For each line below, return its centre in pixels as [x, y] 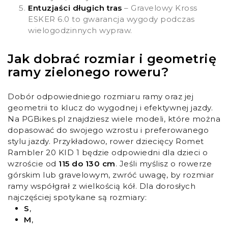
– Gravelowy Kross [160, 8]
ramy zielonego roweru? [88, 72]
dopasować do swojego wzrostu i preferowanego [108, 130]
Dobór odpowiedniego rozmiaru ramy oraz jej [101, 97]
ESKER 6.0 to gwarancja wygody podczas [111, 19]
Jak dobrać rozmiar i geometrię [112, 59]
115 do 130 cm [87, 164]
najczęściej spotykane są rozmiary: [77, 197]
